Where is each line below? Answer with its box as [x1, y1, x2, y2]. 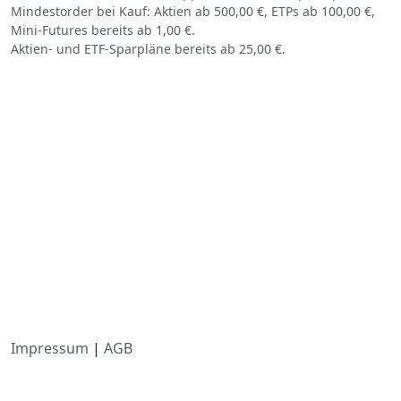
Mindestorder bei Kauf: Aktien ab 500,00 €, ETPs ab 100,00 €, [11, 3, 375, 21]
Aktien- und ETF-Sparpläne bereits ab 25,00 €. [11, 40, 286, 58]
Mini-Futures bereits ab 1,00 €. [11, 21, 195, 39]
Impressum [11, 337, 89, 358]
